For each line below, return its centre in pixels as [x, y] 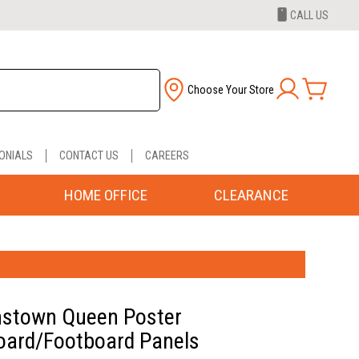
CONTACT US [89, 155]
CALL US [309, 15]
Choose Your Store [231, 90]
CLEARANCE [251, 195]
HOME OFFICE [105, 195]
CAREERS [167, 155]
